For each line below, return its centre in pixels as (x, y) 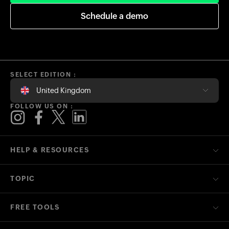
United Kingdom (64, 90)
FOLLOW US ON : (42, 106)
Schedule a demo (114, 16)
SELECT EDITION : (43, 74)
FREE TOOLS (35, 207)
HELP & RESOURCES (50, 150)
